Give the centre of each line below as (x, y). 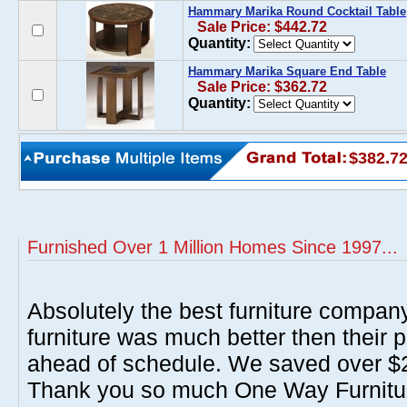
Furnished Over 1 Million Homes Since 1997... (213, 247)
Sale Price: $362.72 (262, 87)
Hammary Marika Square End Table (287, 71)
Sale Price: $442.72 (262, 27)
